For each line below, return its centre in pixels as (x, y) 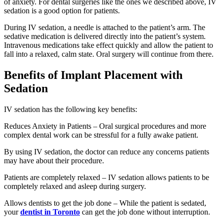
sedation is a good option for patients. (62, 10)
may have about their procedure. (54, 160)
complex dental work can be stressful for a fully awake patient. (101, 135)
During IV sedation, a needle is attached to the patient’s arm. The (105, 27)
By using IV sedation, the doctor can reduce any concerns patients (107, 151)
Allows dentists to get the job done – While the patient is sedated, (105, 203)
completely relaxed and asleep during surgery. (75, 186)
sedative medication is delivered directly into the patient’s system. (105, 36)
